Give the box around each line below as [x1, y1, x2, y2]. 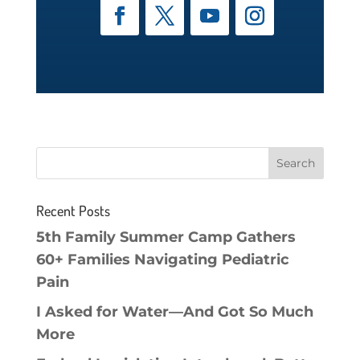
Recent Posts [35, 202, 110, 219]
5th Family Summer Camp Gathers [35, 228, 296, 246]
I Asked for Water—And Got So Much [35, 303, 313, 321]
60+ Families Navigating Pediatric [35, 251, 289, 268]
